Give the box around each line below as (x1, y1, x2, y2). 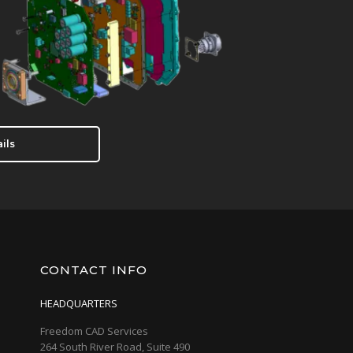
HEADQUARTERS (39, 296, 117, 311)
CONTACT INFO (39, 262, 147, 278)
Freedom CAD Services (39, 324, 148, 339)
